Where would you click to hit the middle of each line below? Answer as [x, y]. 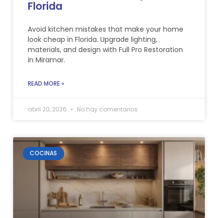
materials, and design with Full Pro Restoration [105, 50]
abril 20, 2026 [48, 109]
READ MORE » [46, 84]
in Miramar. [46, 60]
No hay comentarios [106, 109]
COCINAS [44, 153]
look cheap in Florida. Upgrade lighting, [92, 40]
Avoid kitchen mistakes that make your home [105, 29]
